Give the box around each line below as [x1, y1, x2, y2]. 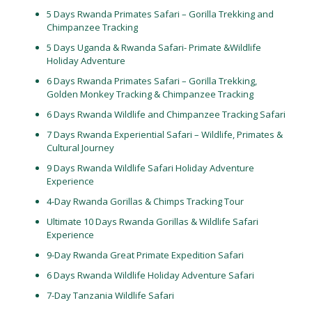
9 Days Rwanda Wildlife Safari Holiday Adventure [46, 162, 254, 174]
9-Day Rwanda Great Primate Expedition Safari [46, 249, 244, 261]
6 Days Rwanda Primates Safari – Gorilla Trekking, [46, 75, 257, 87]
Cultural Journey [46, 141, 114, 154]
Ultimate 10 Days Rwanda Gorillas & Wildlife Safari [46, 215, 258, 228]
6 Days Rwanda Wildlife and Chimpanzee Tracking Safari [46, 108, 286, 120]
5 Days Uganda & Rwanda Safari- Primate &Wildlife [46, 41, 261, 54]
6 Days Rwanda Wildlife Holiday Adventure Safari [46, 269, 254, 281]
